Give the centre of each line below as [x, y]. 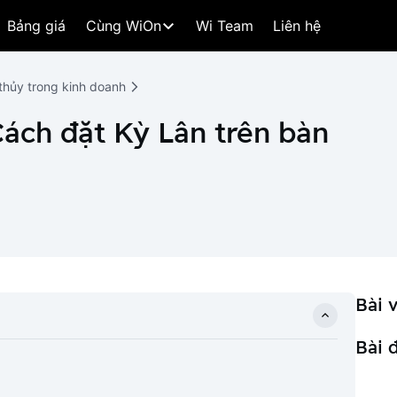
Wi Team [225, 26]
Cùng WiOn [124, 26]
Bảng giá [36, 26]
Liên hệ [297, 26]
